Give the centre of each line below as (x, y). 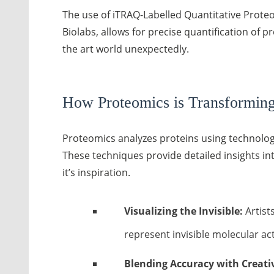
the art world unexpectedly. (126, 49)
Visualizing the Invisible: (183, 211)
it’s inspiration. (96, 172)
